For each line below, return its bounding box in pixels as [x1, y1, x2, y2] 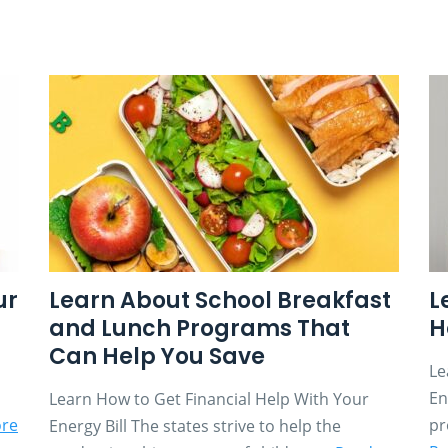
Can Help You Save [48, 340, 265, 372]
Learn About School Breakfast [48, 284, 391, 316]
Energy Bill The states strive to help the [48, 414, 341, 437]
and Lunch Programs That [48, 312, 350, 344]
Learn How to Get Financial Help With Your [48, 387, 369, 410]
